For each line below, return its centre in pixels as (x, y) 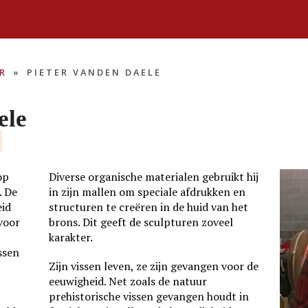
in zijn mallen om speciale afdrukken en (147, 192)
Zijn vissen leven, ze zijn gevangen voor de (153, 266)
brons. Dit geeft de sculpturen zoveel (141, 222)
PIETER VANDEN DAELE (94, 72)
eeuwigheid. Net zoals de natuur (128, 281)
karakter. (70, 237)
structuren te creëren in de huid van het (148, 207)
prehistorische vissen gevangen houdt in (148, 296)
